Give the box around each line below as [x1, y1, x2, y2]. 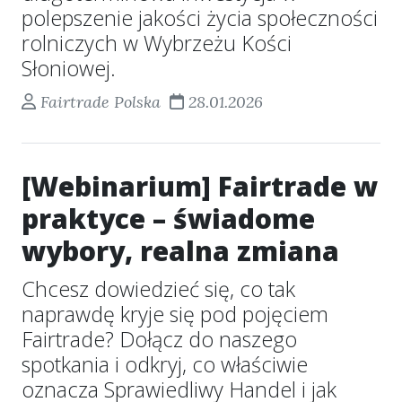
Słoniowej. [22, 54, 116, 83]
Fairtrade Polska [35, 92, 165, 112]
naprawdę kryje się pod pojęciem [22, 300, 328, 328]
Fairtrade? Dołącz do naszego [22, 325, 297, 354]
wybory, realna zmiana [22, 232, 339, 269]
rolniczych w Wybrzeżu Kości [22, 29, 292, 57]
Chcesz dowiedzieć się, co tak [22, 275, 295, 303]
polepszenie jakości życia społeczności [22, 4, 378, 32]
